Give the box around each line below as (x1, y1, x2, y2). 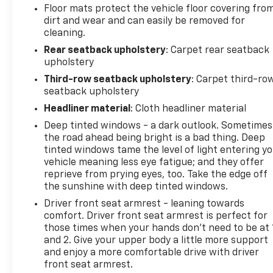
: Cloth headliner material (130, 104, 247, 114)
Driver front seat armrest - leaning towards (44, 199, 245, 209)
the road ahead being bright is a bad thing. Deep (44, 133, 266, 143)
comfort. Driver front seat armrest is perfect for (44, 211, 268, 221)
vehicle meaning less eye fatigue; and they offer (44, 157, 264, 168)
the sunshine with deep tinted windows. (44, 182, 229, 192)
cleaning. (44, 28, 86, 38)
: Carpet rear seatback (166, 45, 270, 55)
